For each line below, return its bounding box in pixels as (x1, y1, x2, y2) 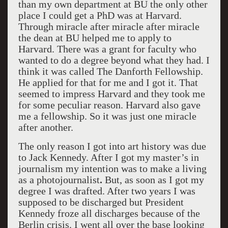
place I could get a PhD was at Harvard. (18, 10, 182, 21)
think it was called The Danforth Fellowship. (18, 66, 203, 77)
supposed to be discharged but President (18, 196, 184, 208)
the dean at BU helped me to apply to (18, 32, 172, 43)
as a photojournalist (18, 174, 100, 185)
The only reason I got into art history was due (18, 140, 206, 152)
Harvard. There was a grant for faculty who (18, 43, 196, 54)
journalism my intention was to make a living (18, 163, 207, 174)
